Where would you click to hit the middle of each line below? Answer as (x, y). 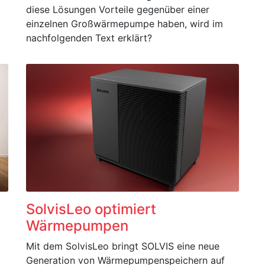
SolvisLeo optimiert (91, 209)
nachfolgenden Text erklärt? (89, 38)
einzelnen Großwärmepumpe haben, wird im (125, 24)
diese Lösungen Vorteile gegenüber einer (118, 9)
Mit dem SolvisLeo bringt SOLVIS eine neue (123, 246)
